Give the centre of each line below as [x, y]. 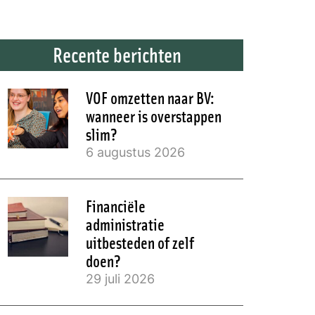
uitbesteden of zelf [140, 242]
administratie [125, 224]
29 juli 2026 [120, 278]
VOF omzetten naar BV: [150, 97]
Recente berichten [117, 54]
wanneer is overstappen [153, 115]
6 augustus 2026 [135, 152]
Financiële [115, 205]
